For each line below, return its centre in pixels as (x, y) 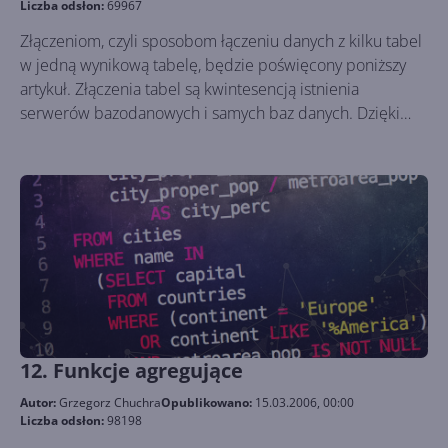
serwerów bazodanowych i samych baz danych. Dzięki (210, 113)
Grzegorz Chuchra (110, 402)
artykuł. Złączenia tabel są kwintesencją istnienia (189, 89)
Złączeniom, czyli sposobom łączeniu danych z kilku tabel (221, 41)
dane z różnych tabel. (95, 161)
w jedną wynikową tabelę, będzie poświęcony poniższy (213, 65)
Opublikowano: (208, 402)
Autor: (39, 402)
